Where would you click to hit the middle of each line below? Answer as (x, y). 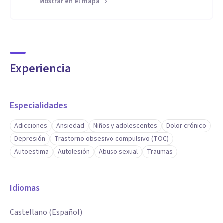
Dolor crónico (186, 126)
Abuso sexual (118, 152)
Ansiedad (70, 126)
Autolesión (74, 152)
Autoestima (32, 152)
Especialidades (39, 105)
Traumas (160, 152)
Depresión (30, 139)
